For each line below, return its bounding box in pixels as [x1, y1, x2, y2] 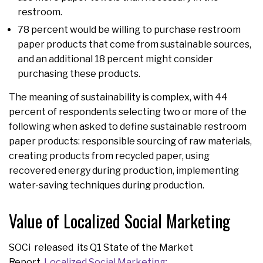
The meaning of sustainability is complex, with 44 [9, 91, 228, 103]
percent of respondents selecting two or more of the [9, 106, 247, 117]
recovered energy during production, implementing [9, 164, 239, 176]
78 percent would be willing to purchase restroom [18, 23, 241, 35]
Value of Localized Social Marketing [9, 208, 230, 233]
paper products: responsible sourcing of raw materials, [9, 135, 252, 147]
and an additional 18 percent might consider [18, 53, 213, 65]
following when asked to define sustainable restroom [9, 120, 247, 132]
